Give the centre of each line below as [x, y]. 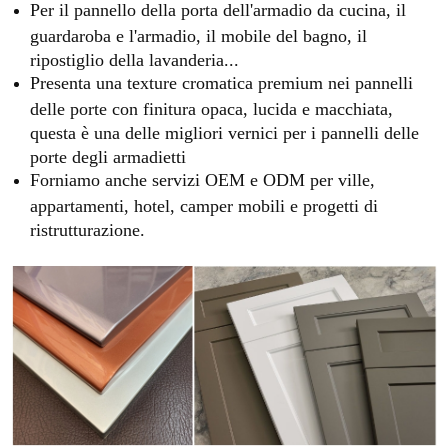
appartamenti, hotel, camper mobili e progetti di [204, 204]
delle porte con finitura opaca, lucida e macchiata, [211, 107]
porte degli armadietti [108, 155]
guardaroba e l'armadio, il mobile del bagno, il [198, 34]
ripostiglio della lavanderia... [134, 58]
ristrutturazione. [87, 228]
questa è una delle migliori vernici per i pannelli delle [224, 131]
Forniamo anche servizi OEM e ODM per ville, [202, 179]
